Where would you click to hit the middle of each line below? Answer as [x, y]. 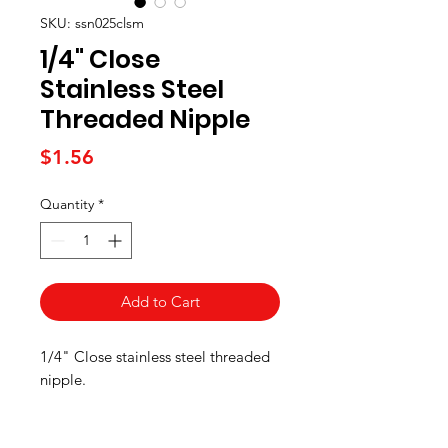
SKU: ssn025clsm [92, 23]
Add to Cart [160, 302]
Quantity [67, 204]
